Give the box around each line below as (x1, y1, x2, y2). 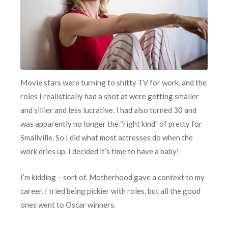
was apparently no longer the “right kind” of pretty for (20, 119, 202, 129)
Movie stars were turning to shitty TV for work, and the (20, 78, 207, 88)
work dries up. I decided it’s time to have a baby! (20, 147, 179, 156)
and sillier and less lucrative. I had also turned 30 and (20, 105, 196, 115)
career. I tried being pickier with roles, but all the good (20, 186, 201, 196)
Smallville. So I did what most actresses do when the (20, 133, 193, 142)
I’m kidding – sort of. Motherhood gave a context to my (20, 173, 205, 182)
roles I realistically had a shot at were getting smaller (20, 92, 199, 101)
